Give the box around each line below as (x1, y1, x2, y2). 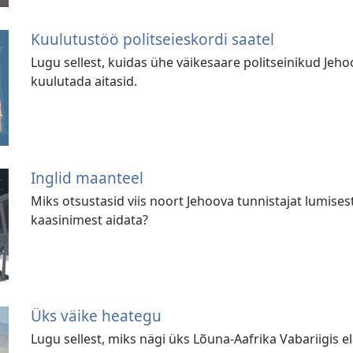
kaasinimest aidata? (31, 210, 149, 229)
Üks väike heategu (31, 305, 162, 327)
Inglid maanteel (31, 166, 144, 188)
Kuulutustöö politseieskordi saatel (31, 28, 275, 50)
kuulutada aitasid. (31, 72, 138, 91)
